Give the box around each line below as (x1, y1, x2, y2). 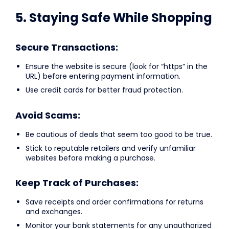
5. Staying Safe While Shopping (15, 9, 212, 26)
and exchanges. (26, 207, 82, 217)
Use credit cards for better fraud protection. (26, 85, 183, 96)
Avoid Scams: (15, 108, 80, 122)
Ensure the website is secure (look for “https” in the (26, 61, 208, 72)
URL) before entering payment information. (26, 71, 180, 82)
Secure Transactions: (15, 41, 118, 54)
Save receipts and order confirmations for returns (26, 197, 203, 208)
